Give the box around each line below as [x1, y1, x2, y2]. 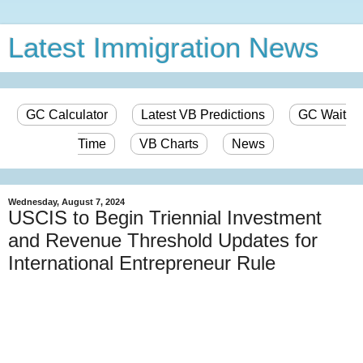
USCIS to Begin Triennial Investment [8, 207, 322, 228]
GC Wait [298, 108, 346, 122]
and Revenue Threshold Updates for [8, 229, 318, 251]
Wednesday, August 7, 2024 [8, 197, 125, 207]
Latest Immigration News [8, 32, 319, 63]
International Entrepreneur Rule [8, 252, 275, 274]
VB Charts [139, 137, 199, 151]
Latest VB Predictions [141, 108, 265, 122]
